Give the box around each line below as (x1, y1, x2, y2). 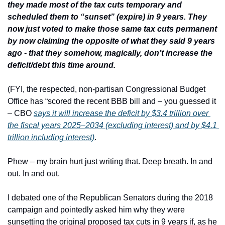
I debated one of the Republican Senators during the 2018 (8, 193, 213, 202)
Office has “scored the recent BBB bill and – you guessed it (8, 97, 216, 105)
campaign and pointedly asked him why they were (8, 205, 185, 214)
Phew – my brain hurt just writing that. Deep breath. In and (8, 157, 212, 166)
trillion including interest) (8, 133, 94, 142)
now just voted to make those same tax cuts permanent (8, 25, 217, 33)
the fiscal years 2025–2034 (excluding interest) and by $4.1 (8, 121, 217, 130)
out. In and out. (8, 169, 60, 178)
